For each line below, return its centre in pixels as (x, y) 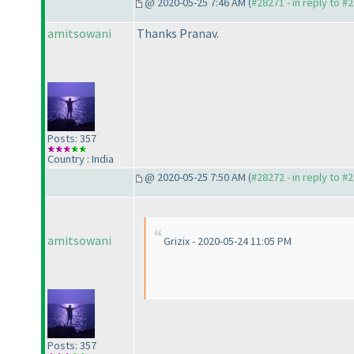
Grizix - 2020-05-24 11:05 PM (228, 241)
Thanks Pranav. (178, 34)
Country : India (81, 158)
